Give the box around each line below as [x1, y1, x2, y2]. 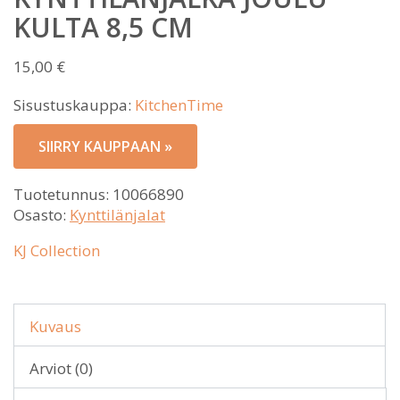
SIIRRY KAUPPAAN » [38, 136, 172, 156]
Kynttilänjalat [70, 204, 165, 225]
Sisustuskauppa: [13, 94, 135, 115]
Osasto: [13, 204, 70, 225]
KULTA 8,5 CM [13, 8, 193, 46]
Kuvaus [29, 315, 81, 337]
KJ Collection [13, 239, 100, 261]
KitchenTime [135, 94, 223, 115]
